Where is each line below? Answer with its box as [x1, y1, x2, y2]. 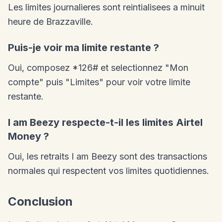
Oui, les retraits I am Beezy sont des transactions [8, 151, 207, 162]
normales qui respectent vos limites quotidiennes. [8, 166, 209, 176]
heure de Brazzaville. [8, 16, 93, 27]
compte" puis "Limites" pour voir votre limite [8, 77, 190, 87]
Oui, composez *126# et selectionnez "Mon [8, 62, 188, 73]
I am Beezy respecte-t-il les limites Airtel [8, 116, 203, 128]
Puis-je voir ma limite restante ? [8, 42, 159, 54]
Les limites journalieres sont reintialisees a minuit [8, 2, 205, 12]
